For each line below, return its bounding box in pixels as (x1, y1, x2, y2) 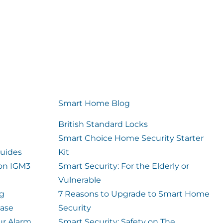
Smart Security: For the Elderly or (58, 161, 189, 171)
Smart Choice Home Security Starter (58, 133, 204, 143)
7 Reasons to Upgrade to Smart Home (58, 189, 210, 199)
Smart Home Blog (58, 99, 130, 108)
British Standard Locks (58, 119, 148, 129)
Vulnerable (58, 175, 101, 185)
